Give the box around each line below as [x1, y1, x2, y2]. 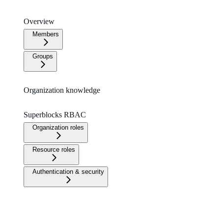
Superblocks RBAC [24, 110, 86, 119]
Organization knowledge [24, 85, 100, 94]
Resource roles [32, 145, 75, 153]
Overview [24, 17, 55, 26]
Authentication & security [32, 167, 104, 175]
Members [32, 30, 59, 38]
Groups [32, 52, 53, 60]
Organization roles [32, 123, 84, 131]
